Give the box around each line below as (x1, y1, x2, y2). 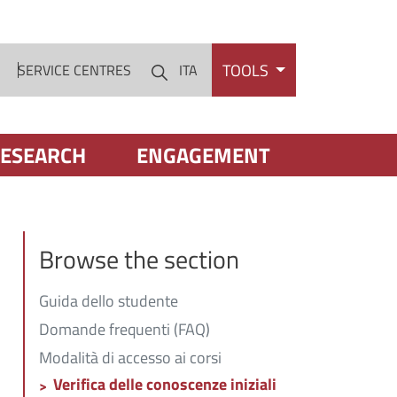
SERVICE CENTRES (18, 59, 132, 82)
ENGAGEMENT (136, 139, 271, 172)
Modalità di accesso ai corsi (39, 345, 222, 370)
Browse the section (39, 240, 239, 279)
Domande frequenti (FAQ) (39, 317, 210, 342)
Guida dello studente (39, 289, 178, 314)
